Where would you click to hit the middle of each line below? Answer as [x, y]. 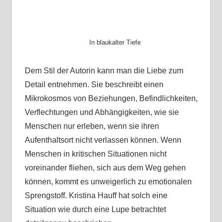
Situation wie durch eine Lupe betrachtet [95, 210]
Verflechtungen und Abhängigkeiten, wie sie [102, 112]
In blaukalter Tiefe [115, 43]
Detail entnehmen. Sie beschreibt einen [94, 85]
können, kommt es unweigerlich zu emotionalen [108, 182]
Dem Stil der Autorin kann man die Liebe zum [104, 71]
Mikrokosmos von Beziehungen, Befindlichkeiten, [111, 99]
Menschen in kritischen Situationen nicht [95, 154]
